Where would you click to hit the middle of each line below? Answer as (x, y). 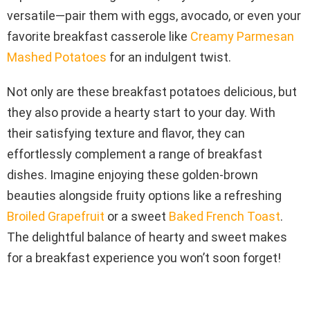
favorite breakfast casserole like (99, 36)
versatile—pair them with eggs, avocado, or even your (154, 15)
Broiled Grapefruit (56, 216)
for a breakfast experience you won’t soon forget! (144, 257)
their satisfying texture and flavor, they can (126, 133)
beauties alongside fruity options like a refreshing (144, 195)
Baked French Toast (225, 216)
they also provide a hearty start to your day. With (141, 112)
